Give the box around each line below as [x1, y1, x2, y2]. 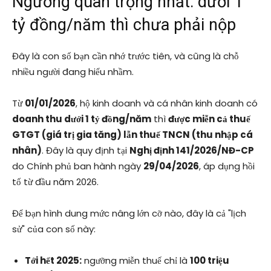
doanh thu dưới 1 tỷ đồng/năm [12, 113, 151, 126]
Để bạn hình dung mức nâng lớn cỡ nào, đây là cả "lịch [12, 207, 246, 220]
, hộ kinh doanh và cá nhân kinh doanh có [76, 97, 258, 110]
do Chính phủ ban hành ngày [12, 160, 143, 173]
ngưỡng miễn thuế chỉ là [82, 254, 190, 267]
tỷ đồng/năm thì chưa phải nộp [12, 15, 236, 35]
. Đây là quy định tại [42, 144, 129, 157]
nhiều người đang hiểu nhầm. [12, 65, 134, 79]
